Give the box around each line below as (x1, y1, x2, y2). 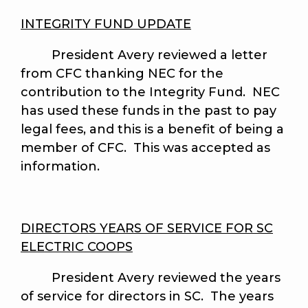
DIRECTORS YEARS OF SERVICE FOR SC (21, 221, 273, 236)
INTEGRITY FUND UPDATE (21, 16, 191, 32)
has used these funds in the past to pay (21, 103, 276, 119)
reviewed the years (157, 270, 280, 286)
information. (21, 159, 100, 175)
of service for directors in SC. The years (21, 289, 274, 305)
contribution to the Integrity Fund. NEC (21, 85, 280, 100)
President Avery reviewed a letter (21, 47, 267, 63)
